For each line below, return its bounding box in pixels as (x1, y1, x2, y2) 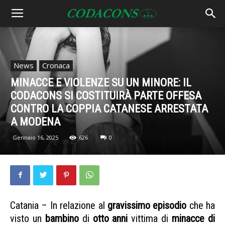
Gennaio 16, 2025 (13, 133, 58, 141)
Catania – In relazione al (10, 199, 107, 211)
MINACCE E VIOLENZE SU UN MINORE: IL (11, 76, 191, 89)
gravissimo (107, 199, 150, 211)
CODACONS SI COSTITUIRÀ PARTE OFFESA (11, 89, 201, 102)
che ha (186, 199, 215, 211)
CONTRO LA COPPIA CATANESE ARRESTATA (11, 102, 208, 115)
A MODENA (11, 115, 60, 128)
